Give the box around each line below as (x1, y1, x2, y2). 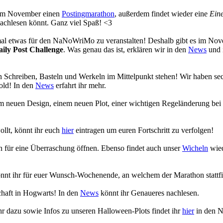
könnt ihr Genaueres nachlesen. (99, 189, 199, 197)
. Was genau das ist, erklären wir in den (63, 45, 188, 54)
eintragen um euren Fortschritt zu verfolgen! (74, 126, 214, 134)
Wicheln (182, 144, 208, 152)
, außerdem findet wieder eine (114, 9, 210, 18)
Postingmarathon (62, 9, 114, 18)
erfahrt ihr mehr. (54, 81, 106, 90)
